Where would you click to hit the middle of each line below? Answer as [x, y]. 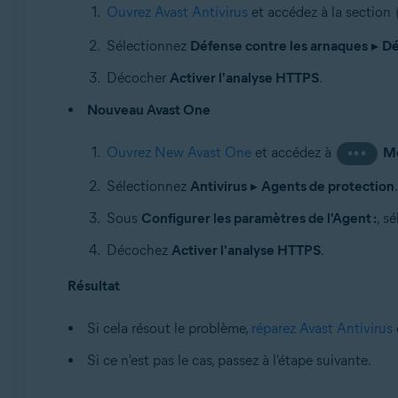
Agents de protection [327, 186]
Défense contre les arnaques [279, 46]
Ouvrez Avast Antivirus [177, 12]
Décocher [138, 78]
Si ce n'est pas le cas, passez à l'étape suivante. [229, 360]
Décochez [139, 250]
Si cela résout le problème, [169, 328]
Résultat [93, 286]
